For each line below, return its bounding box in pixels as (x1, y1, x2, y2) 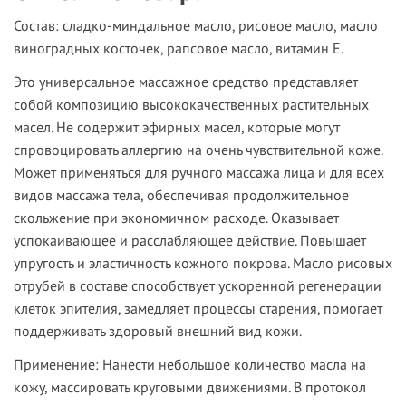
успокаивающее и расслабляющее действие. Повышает (14, 231, 366, 250)
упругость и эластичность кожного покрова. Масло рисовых (14, 254, 392, 273)
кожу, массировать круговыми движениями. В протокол (14, 378, 366, 397)
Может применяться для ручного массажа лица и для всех (14, 163, 384, 182)
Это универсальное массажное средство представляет (14, 72, 358, 92)
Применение (14, 355, 95, 374)
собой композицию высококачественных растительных (14, 95, 369, 114)
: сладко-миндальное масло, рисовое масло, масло (55, 16, 378, 35)
